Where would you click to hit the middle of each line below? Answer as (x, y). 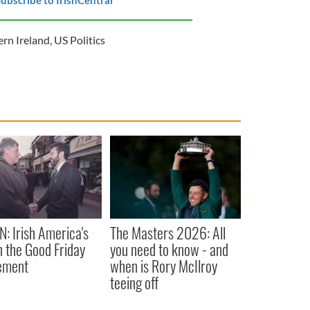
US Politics (79, 39)
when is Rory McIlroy (163, 265)
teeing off (134, 282)
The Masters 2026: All (167, 232)
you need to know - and (169, 249)
